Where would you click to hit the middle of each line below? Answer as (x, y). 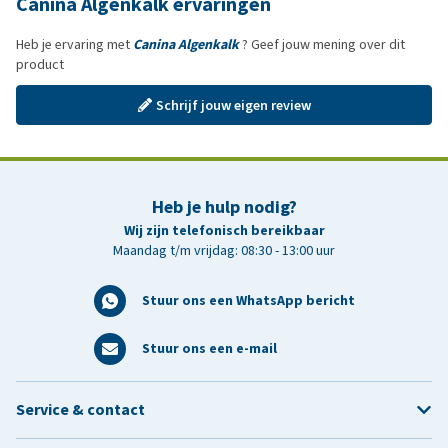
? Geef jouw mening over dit (322, 44)
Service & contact (80, 409)
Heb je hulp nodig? (224, 207)
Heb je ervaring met (74, 44)
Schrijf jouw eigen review (233, 105)
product (40, 64)
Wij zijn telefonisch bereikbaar (224, 230)
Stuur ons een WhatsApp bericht (248, 300)
